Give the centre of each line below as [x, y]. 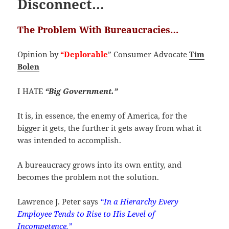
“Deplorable [84, 54]
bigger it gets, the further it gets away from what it [110, 128]
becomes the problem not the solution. [88, 177]
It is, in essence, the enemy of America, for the [102, 115]
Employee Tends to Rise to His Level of [86, 213]
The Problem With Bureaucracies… [98, 29]
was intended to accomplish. [70, 140]
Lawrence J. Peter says [59, 201]
